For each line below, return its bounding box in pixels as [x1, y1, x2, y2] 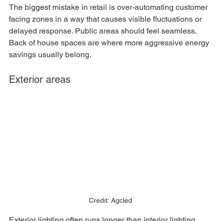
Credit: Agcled [89, 196, 132, 204]
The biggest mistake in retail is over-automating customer [9, 2, 210, 12]
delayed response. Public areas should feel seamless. [9, 26, 198, 36]
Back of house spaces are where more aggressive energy [9, 38, 211, 48]
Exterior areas [9, 74, 71, 86]
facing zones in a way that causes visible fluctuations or [9, 14, 204, 24]
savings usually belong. [9, 50, 91, 60]
